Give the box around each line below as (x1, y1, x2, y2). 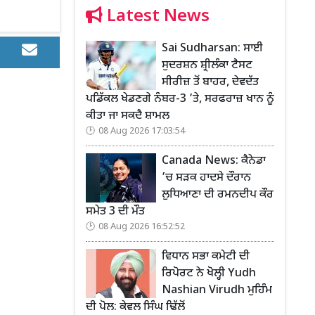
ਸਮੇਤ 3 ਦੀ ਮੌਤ (86, 204, 145, 219)
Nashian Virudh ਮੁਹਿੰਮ (162, 283, 272, 298)
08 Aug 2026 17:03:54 (98, 125, 185, 137)
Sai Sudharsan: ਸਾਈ (162, 41, 263, 56)
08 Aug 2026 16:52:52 (98, 221, 185, 233)
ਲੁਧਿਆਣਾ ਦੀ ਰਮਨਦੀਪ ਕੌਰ (162, 187, 274, 202)
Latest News (103, 5, 210, 28)
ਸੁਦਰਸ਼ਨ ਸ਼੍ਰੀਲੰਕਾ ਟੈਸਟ (162, 58, 252, 73)
